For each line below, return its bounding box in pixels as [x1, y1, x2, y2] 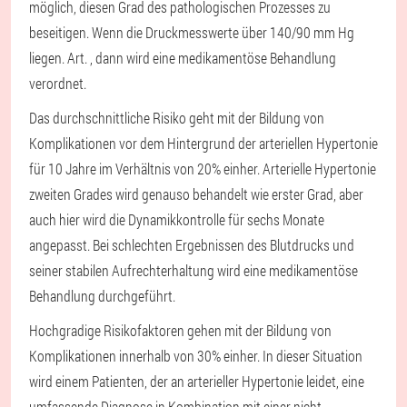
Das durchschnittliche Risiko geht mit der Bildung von [29, 108, 324, 127]
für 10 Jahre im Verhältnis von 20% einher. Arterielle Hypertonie [29, 159, 376, 178]
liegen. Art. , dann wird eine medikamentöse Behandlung [29, 48, 336, 67]
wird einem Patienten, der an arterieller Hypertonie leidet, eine [29, 372, 364, 391]
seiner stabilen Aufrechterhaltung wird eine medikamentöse [29, 261, 358, 280]
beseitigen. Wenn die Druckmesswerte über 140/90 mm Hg [29, 23, 354, 42]
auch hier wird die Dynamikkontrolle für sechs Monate [29, 210, 324, 229]
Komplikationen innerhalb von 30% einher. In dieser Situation [29, 346, 362, 365]
